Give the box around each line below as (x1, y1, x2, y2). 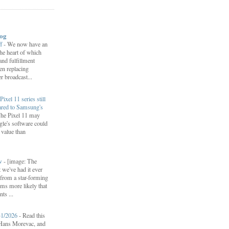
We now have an (7, 40, 48, 49)
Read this (22, 211, 45, 220)
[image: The (7, 156, 37, 165)
